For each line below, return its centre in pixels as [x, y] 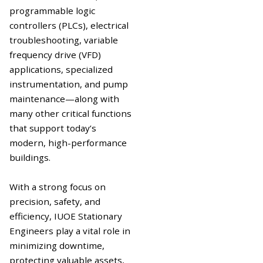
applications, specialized [61, 69]
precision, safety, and [55, 201]
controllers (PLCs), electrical [69, 25]
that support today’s [53, 128]
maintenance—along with [64, 98]
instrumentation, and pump [69, 84]
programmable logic [52, 10]
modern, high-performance [68, 142]
